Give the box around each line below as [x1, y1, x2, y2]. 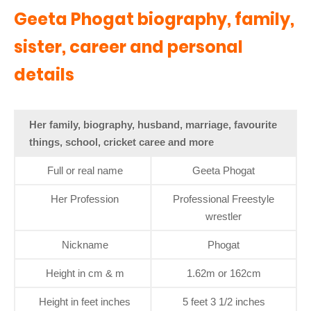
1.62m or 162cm [186, 267, 261, 280]
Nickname [61, 239, 108, 251]
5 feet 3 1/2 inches [182, 296, 265, 308]
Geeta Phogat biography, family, [14, 8, 294, 31]
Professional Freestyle [173, 193, 274, 205]
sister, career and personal [14, 35, 243, 59]
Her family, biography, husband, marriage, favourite [29, 119, 277, 131]
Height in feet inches [39, 296, 131, 308]
